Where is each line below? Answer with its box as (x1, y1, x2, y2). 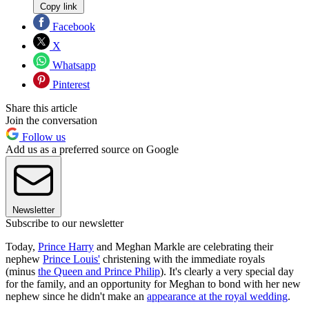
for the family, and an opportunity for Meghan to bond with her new (6, 278, 301, 290)
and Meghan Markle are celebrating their (94, 241, 273, 253)
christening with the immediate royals (100, 253, 265, 266)
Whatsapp (50, 59, 96, 72)
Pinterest (50, 79, 90, 91)
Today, (6, 241, 38, 253)
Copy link (40, 1, 77, 12)
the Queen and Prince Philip (38, 266, 160, 278)
